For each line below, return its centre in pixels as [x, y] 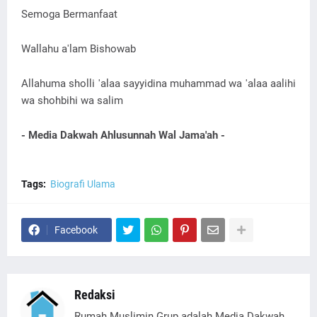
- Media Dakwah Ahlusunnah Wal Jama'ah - [123, 136]
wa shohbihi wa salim [72, 101]
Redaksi [95, 295]
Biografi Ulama [83, 184]
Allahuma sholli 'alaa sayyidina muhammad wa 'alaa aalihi [158, 84]
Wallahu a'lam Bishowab [79, 49]
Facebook [76, 230]
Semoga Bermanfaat [69, 15]
